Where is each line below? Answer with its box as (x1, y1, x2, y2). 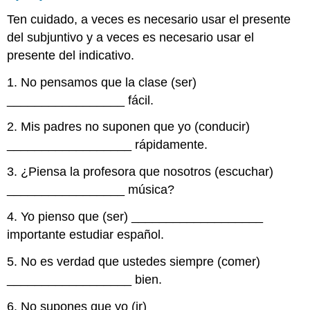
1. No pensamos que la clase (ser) (7, 75, 197, 89)
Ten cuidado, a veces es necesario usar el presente (7, 12, 291, 26)
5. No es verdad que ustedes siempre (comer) (7, 254, 261, 268)
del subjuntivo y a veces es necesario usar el (7, 30, 255, 44)
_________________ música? (7, 183, 175, 197)
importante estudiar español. (7, 228, 165, 242)
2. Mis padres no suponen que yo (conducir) (7, 120, 250, 134)
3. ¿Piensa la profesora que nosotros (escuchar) (7, 165, 274, 179)
